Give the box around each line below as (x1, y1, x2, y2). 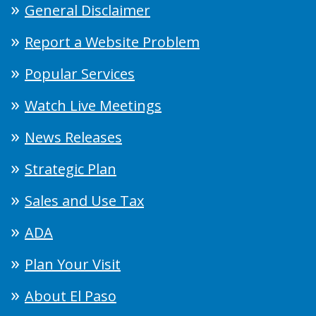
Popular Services (25, 63, 135, 83)
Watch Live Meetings (25, 95, 162, 115)
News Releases (25, 127, 122, 147)
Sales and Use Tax (25, 190, 144, 210)
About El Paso (25, 286, 116, 305)
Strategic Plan (25, 159, 116, 178)
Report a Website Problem (25, 32, 200, 51)
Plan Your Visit (25, 254, 121, 274)
